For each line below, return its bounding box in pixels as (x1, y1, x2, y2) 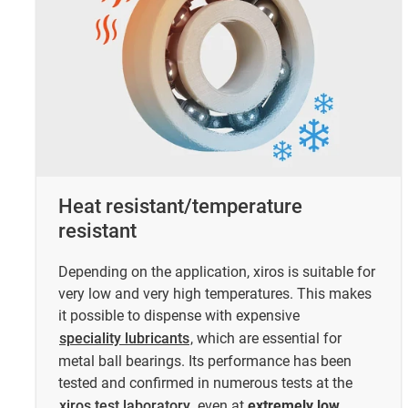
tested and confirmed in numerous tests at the (58, 374, 352, 393)
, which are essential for (190, 330, 342, 348)
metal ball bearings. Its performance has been (58, 352, 352, 371)
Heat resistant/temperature (58, 195, 302, 219)
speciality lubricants (59, 330, 189, 348)
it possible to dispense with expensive (58, 307, 300, 325)
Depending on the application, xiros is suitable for (58, 263, 375, 281)
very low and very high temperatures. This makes (58, 285, 372, 303)
